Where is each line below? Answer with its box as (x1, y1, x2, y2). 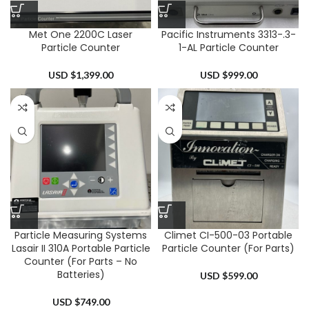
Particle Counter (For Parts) (162, 241, 295, 255)
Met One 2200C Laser (29, 28, 132, 41)
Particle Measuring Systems (14, 228, 147, 242)
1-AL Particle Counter (178, 41, 279, 54)
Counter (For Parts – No (24, 255, 137, 268)
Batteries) (57, 268, 105, 281)
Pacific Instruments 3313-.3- (161, 28, 296, 41)
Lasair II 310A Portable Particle (11, 241, 150, 255)
